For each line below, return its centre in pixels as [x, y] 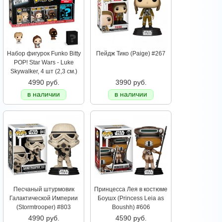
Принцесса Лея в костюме [131, 190]
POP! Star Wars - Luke [44, 63]
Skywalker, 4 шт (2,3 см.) [44, 72]
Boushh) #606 [131, 207]
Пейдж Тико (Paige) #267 [131, 54]
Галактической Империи [44, 198]
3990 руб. [131, 83]
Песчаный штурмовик [44, 190]
